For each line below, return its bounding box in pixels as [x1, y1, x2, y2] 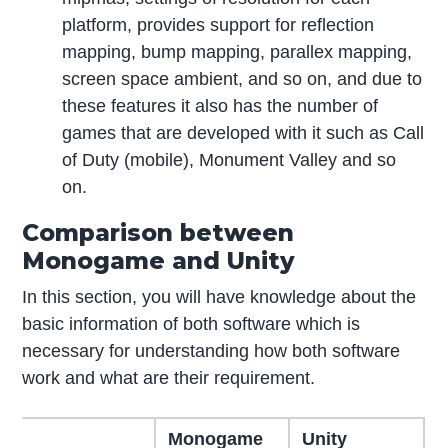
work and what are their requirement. [22, 368, 316, 389]
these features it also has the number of [62, 96, 379, 117]
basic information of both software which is [22, 314, 361, 335]
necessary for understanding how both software [22, 341, 401, 362]
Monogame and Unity [22, 246, 296, 276]
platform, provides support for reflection [62, 15, 375, 36]
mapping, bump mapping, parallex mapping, [62, 42, 413, 63]
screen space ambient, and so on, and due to [62, 69, 423, 90]
